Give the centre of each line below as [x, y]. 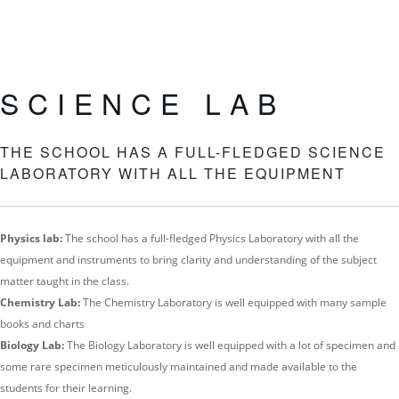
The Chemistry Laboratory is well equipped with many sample [235, 302]
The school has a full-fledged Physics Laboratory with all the [212, 238]
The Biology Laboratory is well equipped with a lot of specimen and [231, 345]
